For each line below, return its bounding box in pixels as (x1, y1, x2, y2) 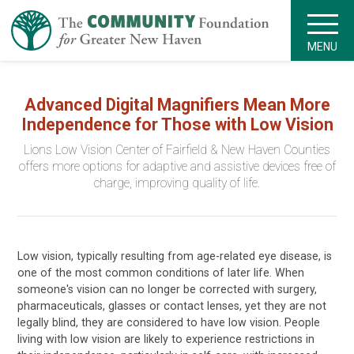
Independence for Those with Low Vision (21, 114, 333, 134)
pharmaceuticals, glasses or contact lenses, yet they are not (17, 299, 327, 312)
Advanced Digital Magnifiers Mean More (24, 94, 330, 115)
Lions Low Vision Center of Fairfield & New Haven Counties (24, 143, 330, 158)
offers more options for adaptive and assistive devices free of (18, 160, 336, 175)
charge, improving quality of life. (94, 176, 260, 191)
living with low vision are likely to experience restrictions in (17, 332, 315, 345)
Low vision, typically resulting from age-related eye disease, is (17, 249, 333, 262)
